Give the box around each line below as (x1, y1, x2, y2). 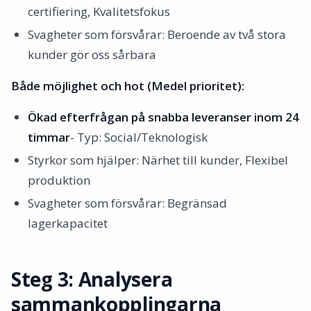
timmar (28, 129, 70, 145)
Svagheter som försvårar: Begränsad (28, 195, 227, 211)
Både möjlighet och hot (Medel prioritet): (11, 78, 244, 94)
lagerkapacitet (28, 215, 108, 231)
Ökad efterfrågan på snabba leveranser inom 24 (28, 109, 299, 125)
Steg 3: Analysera (11, 266, 173, 292)
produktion (28, 172, 90, 188)
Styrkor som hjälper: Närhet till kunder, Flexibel (28, 152, 288, 168)
